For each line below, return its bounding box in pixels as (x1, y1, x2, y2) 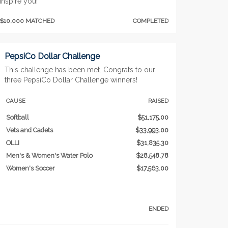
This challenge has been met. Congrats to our (4, 66, 155, 74)
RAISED (148, 97, 168, 105)
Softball (6, 113, 29, 122)
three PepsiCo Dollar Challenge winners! (4, 76, 137, 84)
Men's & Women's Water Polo (6, 152, 93, 160)
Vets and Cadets (6, 126, 53, 134)
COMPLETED (132, 17, 168, 25)
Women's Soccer (6, 164, 55, 173)
